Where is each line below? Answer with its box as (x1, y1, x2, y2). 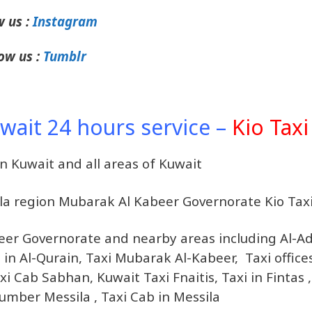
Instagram (32, 12, 97, 30)
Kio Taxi (231, 113, 309, 142)
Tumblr (43, 47, 86, 65)
